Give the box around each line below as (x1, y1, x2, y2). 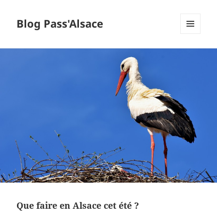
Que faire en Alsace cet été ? (16, 199, 139, 211)
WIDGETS (180, 50, 208, 59)
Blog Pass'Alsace (16, 16, 104, 31)
